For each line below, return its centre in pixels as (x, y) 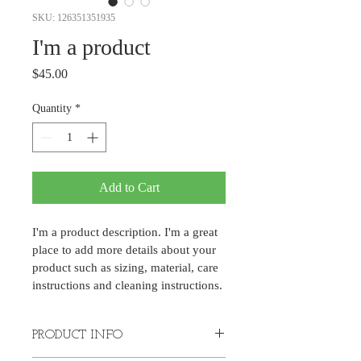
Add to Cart (129, 187)
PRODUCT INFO (77, 335)
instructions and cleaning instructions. (127, 285)
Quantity (52, 108)
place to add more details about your (126, 250)
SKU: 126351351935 (74, 18)
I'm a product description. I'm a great (127, 232)
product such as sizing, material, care (127, 268)
